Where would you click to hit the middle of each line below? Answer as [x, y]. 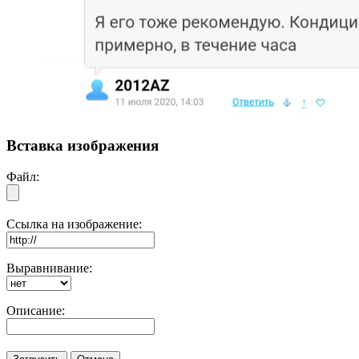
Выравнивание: [49, 268]
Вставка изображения [83, 146]
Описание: [36, 311]
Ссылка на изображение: [74, 224]
